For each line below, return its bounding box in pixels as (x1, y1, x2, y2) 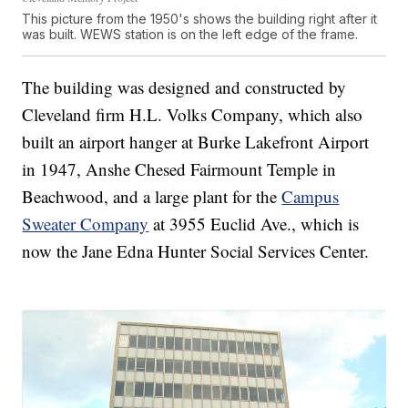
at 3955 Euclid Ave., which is (148, 211, 360, 235)
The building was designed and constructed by (22, 75, 347, 98)
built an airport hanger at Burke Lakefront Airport (22, 129, 370, 153)
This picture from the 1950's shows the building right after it (22, 10, 378, 26)
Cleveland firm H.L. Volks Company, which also (22, 102, 363, 126)
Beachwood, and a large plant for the (22, 184, 282, 208)
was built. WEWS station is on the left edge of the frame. (22, 25, 359, 42)
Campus (281, 184, 340, 208)
